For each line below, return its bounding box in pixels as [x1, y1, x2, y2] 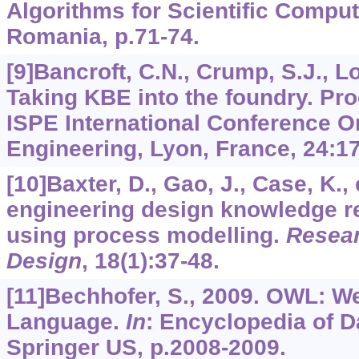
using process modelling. [6, 223, 286, 248]
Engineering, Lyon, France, [6, 136, 303, 162]
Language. [6, 309, 126, 335]
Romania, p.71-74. [6, 24, 200, 50]
